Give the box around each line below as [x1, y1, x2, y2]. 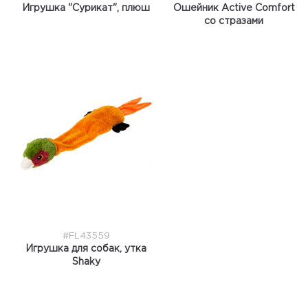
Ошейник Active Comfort [173, 4, 295, 12]
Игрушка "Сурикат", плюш [22, 4, 151, 12]
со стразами [204, 17, 264, 25]
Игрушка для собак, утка [25, 245, 147, 253]
